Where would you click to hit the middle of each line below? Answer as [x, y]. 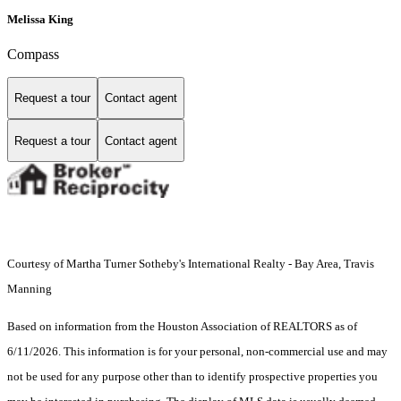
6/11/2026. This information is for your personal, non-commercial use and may [197, 352]
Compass [33, 54]
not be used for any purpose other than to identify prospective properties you [192, 377]
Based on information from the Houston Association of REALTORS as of [182, 327]
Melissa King [40, 19]
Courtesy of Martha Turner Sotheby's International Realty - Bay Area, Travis [191, 264]
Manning [31, 289]
